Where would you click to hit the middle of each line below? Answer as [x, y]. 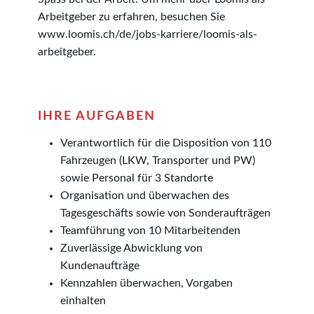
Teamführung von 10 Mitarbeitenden [150, 231]
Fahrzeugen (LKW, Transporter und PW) [158, 161]
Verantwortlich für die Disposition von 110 [166, 143]
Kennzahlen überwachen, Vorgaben [146, 284]
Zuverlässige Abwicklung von [131, 248]
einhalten [83, 301]
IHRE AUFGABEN [97, 116]
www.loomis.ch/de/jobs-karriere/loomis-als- [148, 35]
